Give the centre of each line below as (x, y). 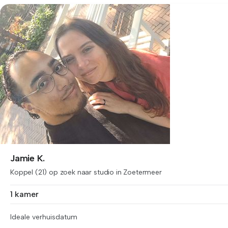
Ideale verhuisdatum (44, 217)
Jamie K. (27, 158)
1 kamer (24, 194)
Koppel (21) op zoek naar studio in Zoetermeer (86, 172)
